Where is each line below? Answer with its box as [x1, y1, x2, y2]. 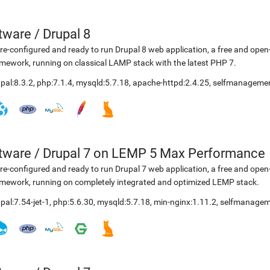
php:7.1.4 [37, 78, 72, 87]
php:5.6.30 [53, 197, 93, 207]
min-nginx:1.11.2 [154, 197, 216, 207]
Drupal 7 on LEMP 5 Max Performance [43, 146, 265, 161]
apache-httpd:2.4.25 [133, 78, 209, 87]
